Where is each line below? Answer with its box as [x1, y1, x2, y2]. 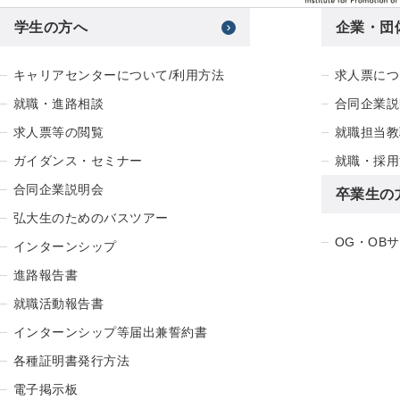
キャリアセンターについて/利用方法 [13, 68, 225, 83]
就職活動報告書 [13, 296, 104, 312]
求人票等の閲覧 [13, 125, 104, 140]
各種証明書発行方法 [13, 354, 130, 369]
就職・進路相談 [13, 96, 104, 112]
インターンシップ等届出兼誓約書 [13, 325, 208, 340]
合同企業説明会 [13, 182, 104, 197]
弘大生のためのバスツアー [13, 211, 169, 226]
